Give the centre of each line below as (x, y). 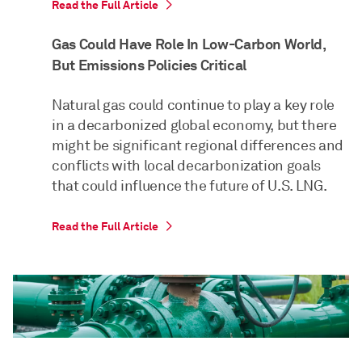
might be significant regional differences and (198, 145)
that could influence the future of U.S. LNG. (189, 185)
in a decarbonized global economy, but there (194, 125)
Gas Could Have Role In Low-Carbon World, (189, 44)
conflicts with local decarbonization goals (186, 165)
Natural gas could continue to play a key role (193, 105)
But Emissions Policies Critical (149, 65)
